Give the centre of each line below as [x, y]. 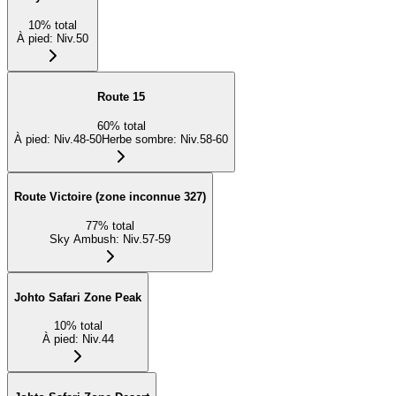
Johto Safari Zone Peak [78, 297]
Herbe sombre [137, 139]
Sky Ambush [83, 239]
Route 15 [121, 96]
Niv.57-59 [147, 239]
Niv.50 [72, 39]
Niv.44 [98, 339]
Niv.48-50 [78, 139]
